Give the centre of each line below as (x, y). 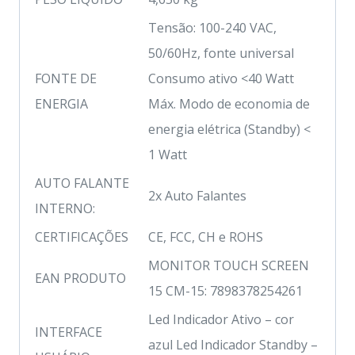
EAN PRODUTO (80, 278)
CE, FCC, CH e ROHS (206, 237)
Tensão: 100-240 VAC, (212, 27)
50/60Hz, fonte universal (221, 53)
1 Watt (168, 154)
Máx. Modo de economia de (229, 103)
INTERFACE (69, 332)
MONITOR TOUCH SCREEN (229, 265)
